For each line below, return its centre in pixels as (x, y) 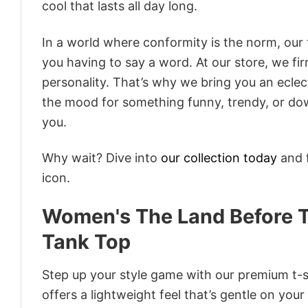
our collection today (219, 158)
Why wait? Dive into (101, 158)
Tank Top (86, 242)
